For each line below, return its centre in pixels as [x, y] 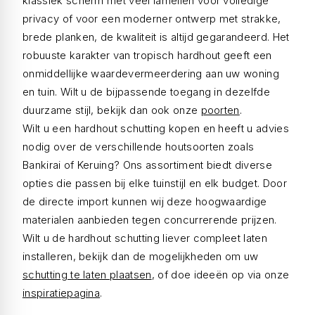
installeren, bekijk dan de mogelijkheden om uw [141, 256]
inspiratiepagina [62, 293]
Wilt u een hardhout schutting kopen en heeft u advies [156, 128]
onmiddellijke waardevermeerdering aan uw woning [151, 73]
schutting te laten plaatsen [87, 275]
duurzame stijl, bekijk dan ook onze [112, 110]
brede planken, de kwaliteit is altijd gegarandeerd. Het [156, 37]
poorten [220, 110]
